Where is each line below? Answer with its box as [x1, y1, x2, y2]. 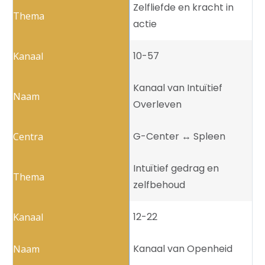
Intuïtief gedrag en [133, 161, 219, 176]
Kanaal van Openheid [133, 242, 232, 256]
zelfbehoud [133, 178, 185, 192]
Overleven [133, 98, 182, 112]
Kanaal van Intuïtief [133, 81, 222, 95]
